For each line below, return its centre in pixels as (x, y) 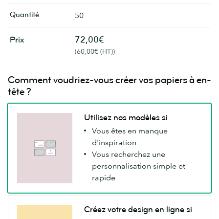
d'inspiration (114, 142)
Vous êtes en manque (130, 130)
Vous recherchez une (129, 154)
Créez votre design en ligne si (138, 209)
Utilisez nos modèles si (126, 118)
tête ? (20, 92)
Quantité (24, 15)
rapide (104, 177)
